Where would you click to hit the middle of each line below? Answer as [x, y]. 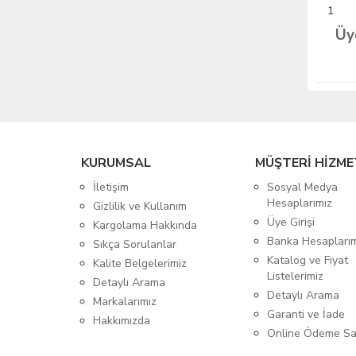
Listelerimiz [296, 276]
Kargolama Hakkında [145, 225]
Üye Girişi [291, 222]
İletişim [111, 187]
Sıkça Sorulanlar [135, 244]
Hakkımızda [122, 320]
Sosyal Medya [303, 187]
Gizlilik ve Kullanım [140, 206]
